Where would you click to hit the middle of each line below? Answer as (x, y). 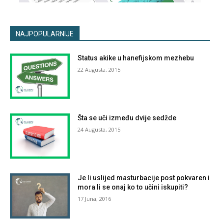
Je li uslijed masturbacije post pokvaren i (144, 178)
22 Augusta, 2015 (99, 70)
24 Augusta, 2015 (99, 130)
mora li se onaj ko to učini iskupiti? (133, 187)
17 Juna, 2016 (95, 198)
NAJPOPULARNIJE (45, 34)
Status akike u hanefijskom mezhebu (136, 58)
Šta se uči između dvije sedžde (127, 118)
